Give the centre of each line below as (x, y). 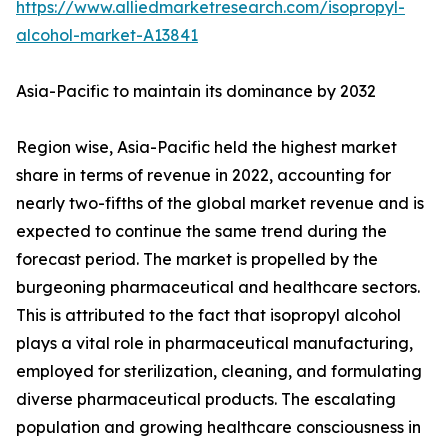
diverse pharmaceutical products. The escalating (206, 399)
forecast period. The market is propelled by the (197, 259)
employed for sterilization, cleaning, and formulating (219, 371)
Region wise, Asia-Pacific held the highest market (206, 147)
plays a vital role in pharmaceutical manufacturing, (214, 343)
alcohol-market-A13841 (107, 35)
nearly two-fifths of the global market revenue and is (220, 203)
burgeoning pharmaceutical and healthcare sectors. (218, 287)
